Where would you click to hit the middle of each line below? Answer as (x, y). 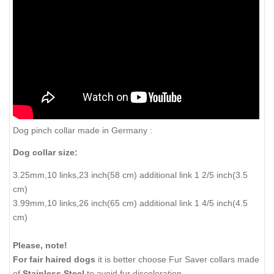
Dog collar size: (45, 153)
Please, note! (40, 245)
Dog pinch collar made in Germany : (83, 130)
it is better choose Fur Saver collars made (177, 259)
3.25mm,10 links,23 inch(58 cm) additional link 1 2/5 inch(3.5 (130, 175)
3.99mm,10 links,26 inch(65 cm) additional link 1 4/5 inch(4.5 (130, 203)
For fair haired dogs (54, 259)
